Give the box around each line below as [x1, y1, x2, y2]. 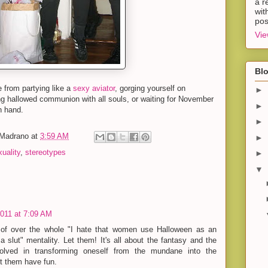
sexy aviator [73, 83, 115, 93]
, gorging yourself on [115, 83, 185, 93]
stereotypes [25, 147, 66, 157]
